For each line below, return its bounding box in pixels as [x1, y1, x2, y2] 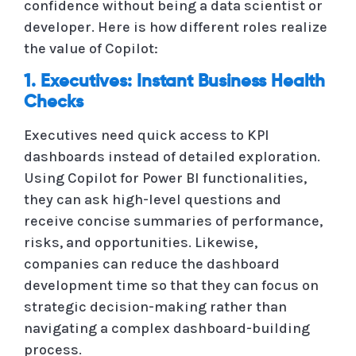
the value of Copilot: [24, 39, 158, 57]
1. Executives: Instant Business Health [24, 72, 325, 91]
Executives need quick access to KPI [24, 126, 269, 144]
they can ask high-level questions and [24, 190, 281, 208]
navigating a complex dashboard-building [24, 319, 310, 337]
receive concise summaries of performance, [24, 211, 323, 230]
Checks [24, 93, 83, 111]
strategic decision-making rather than [24, 297, 287, 315]
